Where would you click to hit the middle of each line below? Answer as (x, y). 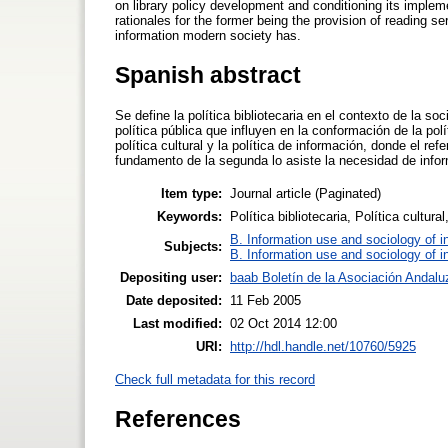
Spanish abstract (208, 74)
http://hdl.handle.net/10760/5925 (323, 346)
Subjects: (193, 246)
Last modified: (177, 323)
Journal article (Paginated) (305, 193)
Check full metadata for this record (215, 379)
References (178, 418)
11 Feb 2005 (265, 300)
